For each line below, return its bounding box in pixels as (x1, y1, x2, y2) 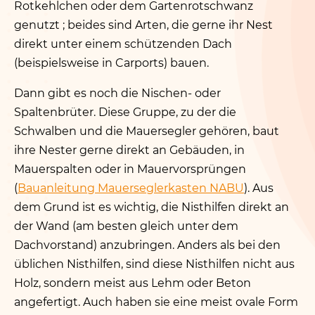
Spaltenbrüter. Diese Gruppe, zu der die (14, 105, 236, 119)
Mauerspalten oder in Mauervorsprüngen (14, 162, 246, 176)
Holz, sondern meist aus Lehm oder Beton (14, 276, 251, 290)
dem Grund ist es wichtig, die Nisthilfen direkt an (14, 200, 289, 214)
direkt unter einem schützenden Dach (14, 37, 232, 51)
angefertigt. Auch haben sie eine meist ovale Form (14, 295, 298, 309)
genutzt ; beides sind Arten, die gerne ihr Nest (14, 18, 273, 32)
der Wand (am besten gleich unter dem (14, 219, 238, 233)
